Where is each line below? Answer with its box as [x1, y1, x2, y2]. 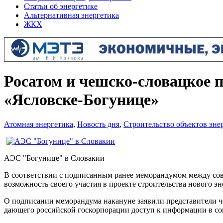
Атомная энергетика [4, 119, 73, 128]
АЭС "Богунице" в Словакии [4, 153, 105, 162]
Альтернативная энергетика [24, 11, 119, 19]
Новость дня [77, 119, 119, 128]
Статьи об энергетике [24, 2, 98, 10]
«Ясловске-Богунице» [4, 91, 159, 109]
